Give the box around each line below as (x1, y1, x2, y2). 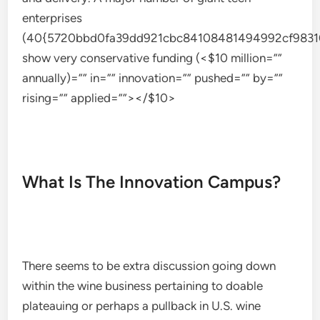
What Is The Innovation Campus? (22, 171, 281, 192)
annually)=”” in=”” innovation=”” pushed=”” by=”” (22, 71, 284, 85)
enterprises (22, 11, 83, 25)
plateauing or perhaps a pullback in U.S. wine (22, 299, 261, 313)
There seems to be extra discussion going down (22, 259, 276, 273)
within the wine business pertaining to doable (22, 279, 264, 293)
